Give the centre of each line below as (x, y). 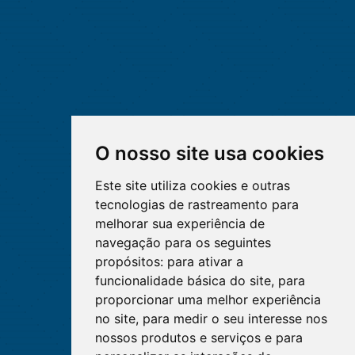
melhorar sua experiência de (179, 223)
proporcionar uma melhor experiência (208, 300)
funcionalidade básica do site (183, 281)
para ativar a (205, 261)
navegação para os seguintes (183, 242)
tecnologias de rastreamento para (197, 204)
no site (115, 319)
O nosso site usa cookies (209, 153)
